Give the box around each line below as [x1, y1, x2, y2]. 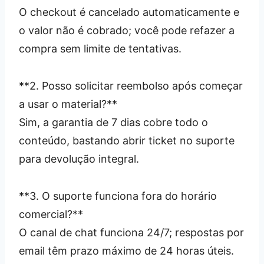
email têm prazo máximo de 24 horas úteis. [19, 244, 234, 257]
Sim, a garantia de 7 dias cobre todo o [19, 115, 208, 128]
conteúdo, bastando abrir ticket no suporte [19, 134, 235, 147]
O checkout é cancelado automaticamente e [19, 5, 239, 18]
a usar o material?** [19, 97, 117, 110]
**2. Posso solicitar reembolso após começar [19, 79, 243, 92]
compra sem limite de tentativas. [19, 42, 181, 55]
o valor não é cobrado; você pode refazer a [19, 24, 235, 37]
